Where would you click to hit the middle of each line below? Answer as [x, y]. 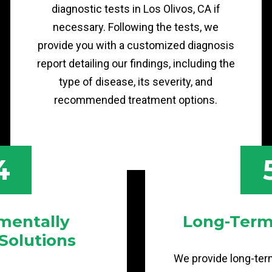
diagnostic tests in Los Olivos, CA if [136, 9]
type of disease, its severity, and [136, 82]
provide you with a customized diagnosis [136, 45]
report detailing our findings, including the [136, 63]
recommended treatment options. [136, 100]
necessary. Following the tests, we [136, 27]
